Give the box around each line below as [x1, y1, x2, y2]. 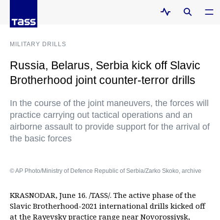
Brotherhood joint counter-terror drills [10, 74, 195, 86]
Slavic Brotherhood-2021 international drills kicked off [10, 201, 205, 211]
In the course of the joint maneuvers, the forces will [10, 98, 209, 108]
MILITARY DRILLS [10, 41, 66, 48]
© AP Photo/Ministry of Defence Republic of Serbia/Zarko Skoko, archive [10, 167, 201, 174]
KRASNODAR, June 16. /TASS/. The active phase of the [10, 190, 196, 200]
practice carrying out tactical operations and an [10, 110, 192, 120]
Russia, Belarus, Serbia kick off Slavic [10, 59, 200, 72]
